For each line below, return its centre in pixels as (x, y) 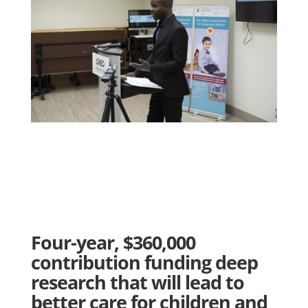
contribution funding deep (144, 262)
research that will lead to (137, 282)
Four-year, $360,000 (113, 242)
